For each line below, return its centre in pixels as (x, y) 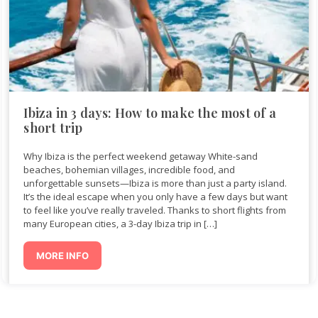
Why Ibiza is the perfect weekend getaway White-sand (141, 156)
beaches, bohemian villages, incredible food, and (130, 169)
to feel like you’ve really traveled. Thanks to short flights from (155, 210)
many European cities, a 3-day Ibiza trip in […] (121, 223)
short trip (53, 127)
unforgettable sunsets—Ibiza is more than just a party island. (155, 183)
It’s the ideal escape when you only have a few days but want (156, 196)
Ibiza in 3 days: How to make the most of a (150, 113)
